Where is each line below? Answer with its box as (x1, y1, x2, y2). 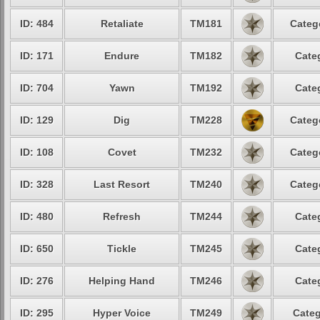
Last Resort (94, 179, 150, 190)
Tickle (107, 243, 136, 254)
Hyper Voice (93, 307, 151, 319)
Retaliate (100, 18, 144, 29)
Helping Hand (89, 275, 155, 286)
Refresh (103, 211, 141, 222)
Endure (104, 50, 139, 61)
